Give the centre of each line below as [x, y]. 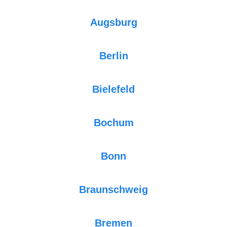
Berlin [113, 55]
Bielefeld [113, 89]
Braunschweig [113, 189]
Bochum [113, 122]
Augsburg [113, 22]
